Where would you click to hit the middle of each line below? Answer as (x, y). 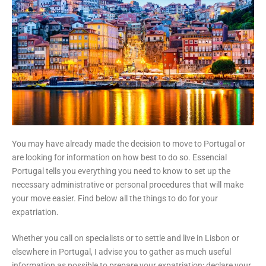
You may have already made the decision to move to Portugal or (129, 143)
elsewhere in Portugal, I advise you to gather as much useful (121, 251)
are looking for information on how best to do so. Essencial (119, 157)
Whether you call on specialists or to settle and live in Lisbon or (126, 238)
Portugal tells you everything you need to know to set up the (121, 171)
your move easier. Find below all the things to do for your (115, 198)
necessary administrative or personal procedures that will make (128, 184)
